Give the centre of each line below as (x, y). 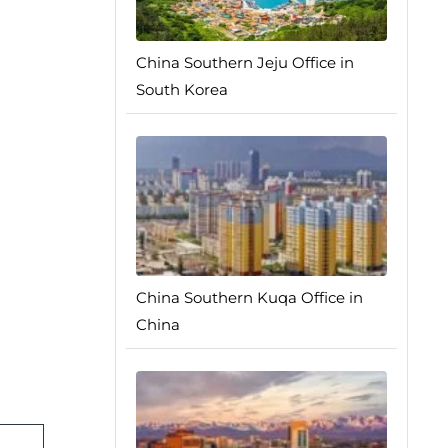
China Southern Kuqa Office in (249, 297)
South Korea (181, 89)
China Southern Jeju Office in (244, 62)
